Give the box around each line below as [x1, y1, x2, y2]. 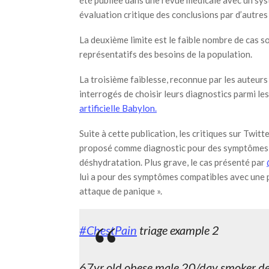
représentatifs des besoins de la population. [79, 49, 252, 59]
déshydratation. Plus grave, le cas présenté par [79, 157, 267, 168]
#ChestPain [79, 223, 137, 237]
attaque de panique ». [79, 186, 162, 196]
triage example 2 [137, 223, 219, 237]
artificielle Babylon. [79, 103, 157, 113]
